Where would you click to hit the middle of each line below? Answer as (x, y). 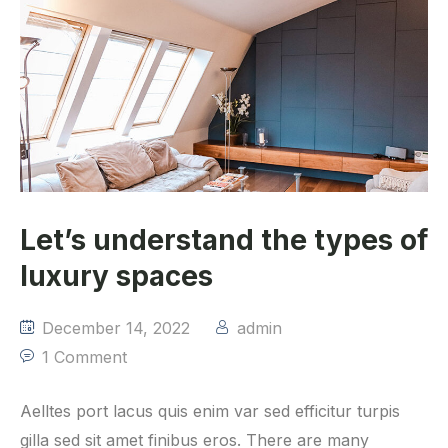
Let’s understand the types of (224, 239)
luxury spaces (116, 275)
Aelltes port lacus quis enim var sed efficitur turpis (210, 410)
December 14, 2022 (113, 327)
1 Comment (84, 356)
